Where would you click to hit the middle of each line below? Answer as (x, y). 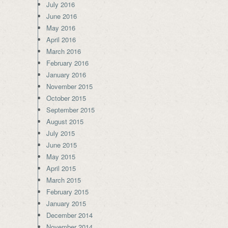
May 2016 (61, 28)
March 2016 (64, 51)
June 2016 (62, 16)
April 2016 (61, 39)
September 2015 (70, 110)
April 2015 (61, 168)
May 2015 (61, 156)
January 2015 (66, 203)
